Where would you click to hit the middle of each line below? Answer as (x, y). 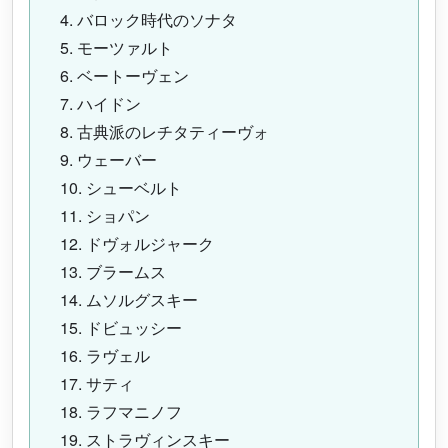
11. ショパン (105, 216)
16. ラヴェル (105, 356)
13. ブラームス (113, 272)
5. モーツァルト (116, 48)
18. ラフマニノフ (121, 412)
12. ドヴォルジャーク (137, 244)
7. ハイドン (100, 104)
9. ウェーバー (108, 160)
